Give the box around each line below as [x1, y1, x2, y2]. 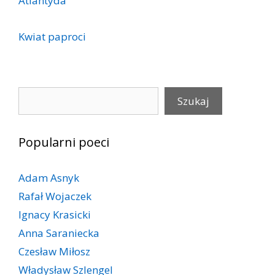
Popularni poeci [18, 134, 109, 151]
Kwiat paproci [18, 29, 86, 44]
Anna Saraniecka [18, 226, 99, 241]
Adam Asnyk [18, 171, 79, 185]
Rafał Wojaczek [18, 189, 91, 204]
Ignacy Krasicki [18, 207, 91, 222]
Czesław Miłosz [18, 244, 90, 259]
